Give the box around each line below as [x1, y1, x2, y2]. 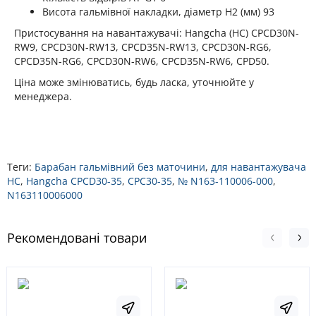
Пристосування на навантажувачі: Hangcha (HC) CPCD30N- [14, 25, 299, 39]
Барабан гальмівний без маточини [35, 159, 205, 174]
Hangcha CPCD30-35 [26, 174, 122, 188]
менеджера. [14, 89, 72, 103]
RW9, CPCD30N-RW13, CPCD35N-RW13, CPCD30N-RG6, [14, 39, 272, 54]
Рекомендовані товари [7, 229, 147, 246]
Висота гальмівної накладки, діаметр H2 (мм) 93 [42, 4, 274, 18]
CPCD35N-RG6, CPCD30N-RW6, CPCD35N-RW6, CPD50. [14, 54, 269, 68]
